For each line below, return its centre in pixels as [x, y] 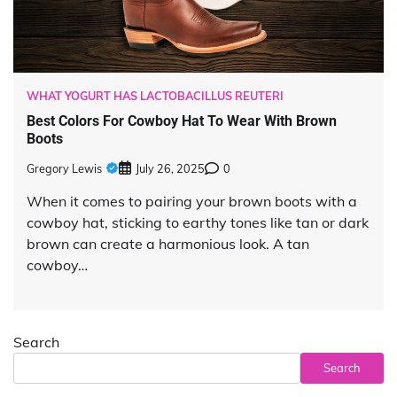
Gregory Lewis [64, 168]
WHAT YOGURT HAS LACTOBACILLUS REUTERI [155, 95]
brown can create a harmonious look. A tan [168, 243]
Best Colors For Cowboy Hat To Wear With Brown [182, 121]
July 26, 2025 [170, 168]
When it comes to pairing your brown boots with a [192, 201]
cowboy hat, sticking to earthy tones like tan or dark [198, 222]
